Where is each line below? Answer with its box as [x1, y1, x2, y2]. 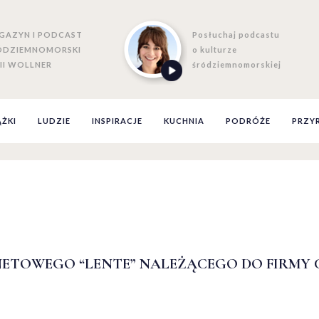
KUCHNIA [164, 116, 204, 125]
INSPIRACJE [92, 116, 142, 125]
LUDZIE [38, 116, 70, 125]
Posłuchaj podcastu [192, 30, 281, 39]
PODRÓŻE [226, 116, 271, 125]
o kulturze [192, 45, 238, 54]
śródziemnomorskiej [192, 60, 282, 69]
